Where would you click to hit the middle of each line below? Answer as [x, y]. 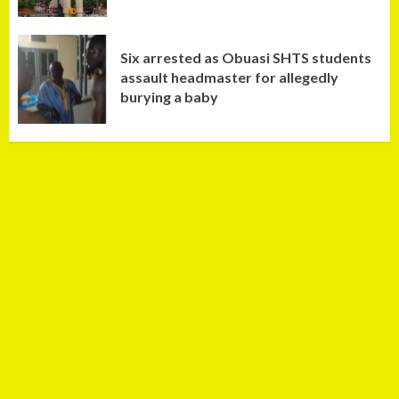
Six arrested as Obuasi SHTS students [246, 57]
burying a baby [169, 96]
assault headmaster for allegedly [229, 77]
